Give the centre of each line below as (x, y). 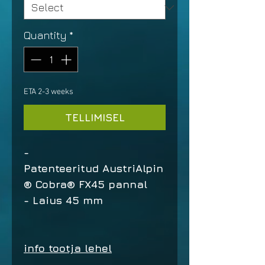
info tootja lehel (68, 248)
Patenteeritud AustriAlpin (93, 168)
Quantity (45, 35)
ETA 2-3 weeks (49, 92)
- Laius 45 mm (63, 200)
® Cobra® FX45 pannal (85, 184)
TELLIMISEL (95, 117)
